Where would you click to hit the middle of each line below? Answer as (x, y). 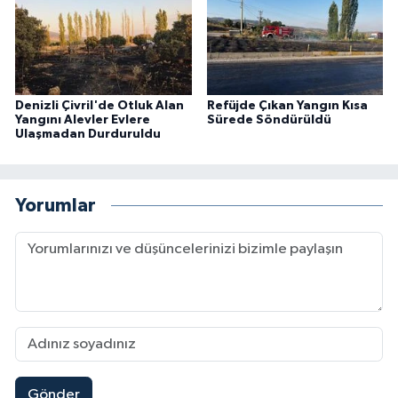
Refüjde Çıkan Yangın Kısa (287, 106)
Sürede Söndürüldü (269, 120)
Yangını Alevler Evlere (83, 120)
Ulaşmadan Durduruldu (88, 135)
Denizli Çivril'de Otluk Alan (99, 106)
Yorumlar (56, 205)
